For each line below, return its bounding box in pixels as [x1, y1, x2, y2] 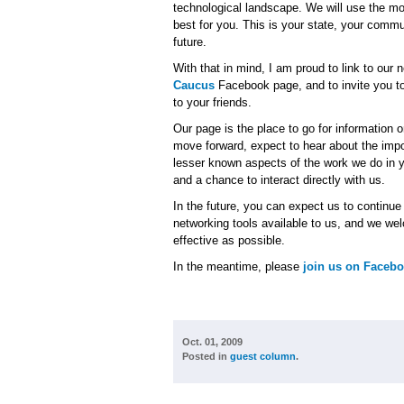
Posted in [182, 351, 230, 362]
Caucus [173, 78, 215, 92]
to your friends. [173, 96, 252, 109]
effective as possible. [173, 234, 285, 247]
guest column [230, 351, 296, 362]
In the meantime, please [173, 260, 303, 273]
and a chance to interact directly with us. [173, 173, 385, 187]
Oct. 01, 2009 [182, 336, 243, 347]
